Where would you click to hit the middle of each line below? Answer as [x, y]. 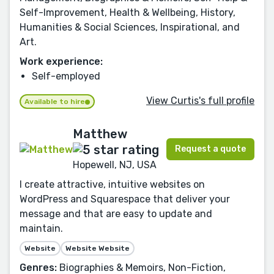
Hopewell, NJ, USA [115, 165]
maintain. [41, 229]
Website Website [98, 249]
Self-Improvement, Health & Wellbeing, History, [128, 13]
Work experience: [61, 61]
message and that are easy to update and [116, 214]
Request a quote [210, 149]
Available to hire [55, 101]
